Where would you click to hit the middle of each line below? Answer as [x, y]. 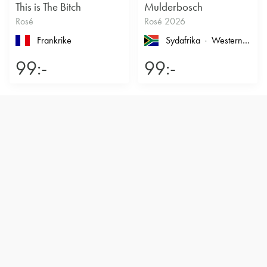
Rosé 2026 [165, 21]
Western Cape [246, 41]
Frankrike [54, 41]
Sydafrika [183, 41]
